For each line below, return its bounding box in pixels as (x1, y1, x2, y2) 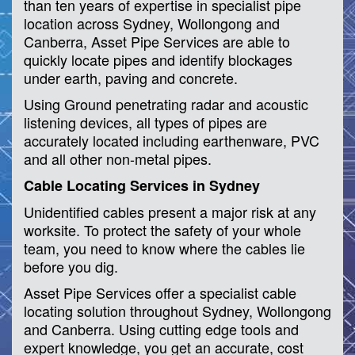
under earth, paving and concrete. (24, 67, 238, 88)
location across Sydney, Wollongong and (24, 12, 280, 33)
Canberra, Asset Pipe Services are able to (24, 30, 290, 52)
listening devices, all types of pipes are (24, 111, 267, 132)
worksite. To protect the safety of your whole (24, 219, 301, 240)
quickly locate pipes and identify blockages (24, 48, 292, 70)
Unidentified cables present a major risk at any (24, 200, 316, 222)
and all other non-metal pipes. (24, 147, 212, 169)
